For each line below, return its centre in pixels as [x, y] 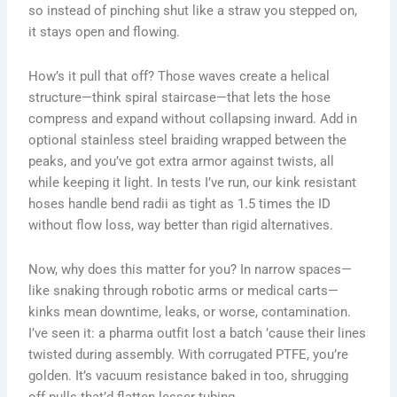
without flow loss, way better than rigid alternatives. [181, 226]
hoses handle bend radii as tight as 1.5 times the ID [180, 204]
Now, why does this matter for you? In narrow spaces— [191, 269]
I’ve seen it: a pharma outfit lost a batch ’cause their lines [198, 333]
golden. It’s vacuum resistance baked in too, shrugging [189, 375]
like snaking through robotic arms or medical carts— [184, 290]
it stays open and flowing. [105, 32]
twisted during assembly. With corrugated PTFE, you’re [189, 354]
